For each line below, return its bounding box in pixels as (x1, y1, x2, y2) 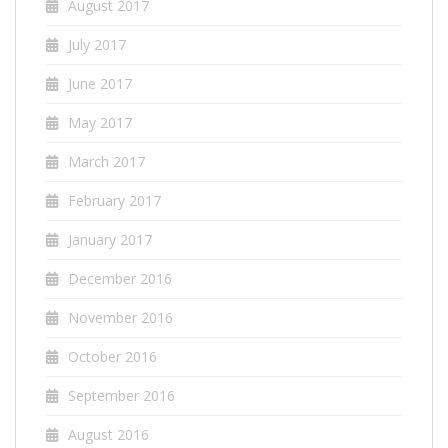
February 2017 (68, 190, 161, 210)
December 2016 (68, 268, 172, 288)
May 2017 (68, 112, 132, 132)
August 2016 (68, 424, 149, 444)
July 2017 (68, 34, 126, 54)
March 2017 (68, 151, 145, 171)
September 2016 (68, 385, 175, 405)
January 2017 (68, 229, 152, 249)
